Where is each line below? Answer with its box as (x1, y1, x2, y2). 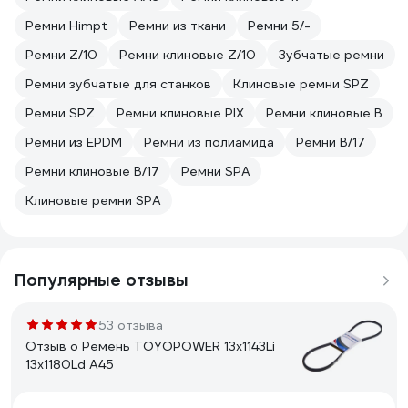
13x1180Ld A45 (25, 356, 114, 372)
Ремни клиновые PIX (117, 105, 244, 121)
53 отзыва (98, 317, 163, 333)
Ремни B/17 (296, 134, 365, 150)
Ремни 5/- (248, 17, 311, 34)
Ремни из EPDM (25, 134, 122, 150)
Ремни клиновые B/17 (25, 163, 159, 179)
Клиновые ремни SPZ (233, 76, 369, 92)
